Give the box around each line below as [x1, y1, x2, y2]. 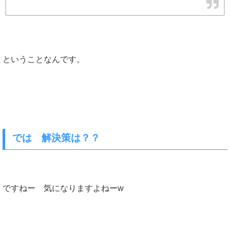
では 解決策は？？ [12, 132, 101, 143]
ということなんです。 [3, 55, 85, 64]
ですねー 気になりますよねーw [3, 184, 124, 193]
